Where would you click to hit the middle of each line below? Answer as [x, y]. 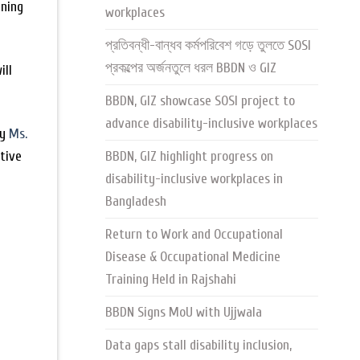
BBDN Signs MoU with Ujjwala [184, 313]
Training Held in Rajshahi [171, 280]
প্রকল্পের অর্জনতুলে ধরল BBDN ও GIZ [191, 68]
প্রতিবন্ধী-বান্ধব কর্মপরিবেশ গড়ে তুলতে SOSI [208, 46]
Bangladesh [136, 202]
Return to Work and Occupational [194, 235]
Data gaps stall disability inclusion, [198, 346]
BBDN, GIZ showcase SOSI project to [200, 101]
